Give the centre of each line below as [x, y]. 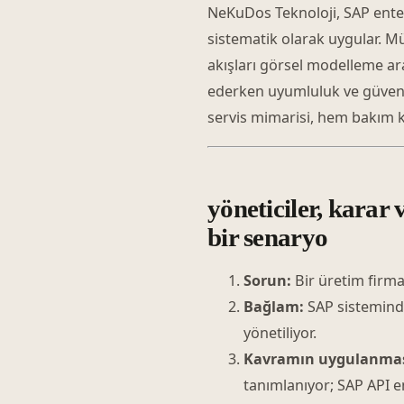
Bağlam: [274, 306]
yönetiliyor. [280, 332]
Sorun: [267, 280]
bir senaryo [268, 238]
